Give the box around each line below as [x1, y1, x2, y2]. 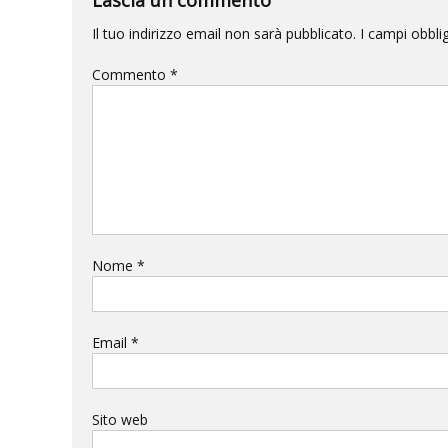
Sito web [92, 409, 148, 429]
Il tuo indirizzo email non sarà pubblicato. [92, 23, 356, 43]
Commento [92, 64, 170, 84]
